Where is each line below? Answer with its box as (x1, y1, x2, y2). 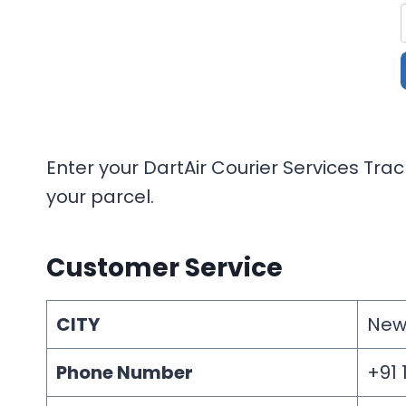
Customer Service (46, 250, 283, 286)
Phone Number (56, 360, 193, 386)
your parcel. (46, 184, 154, 210)
